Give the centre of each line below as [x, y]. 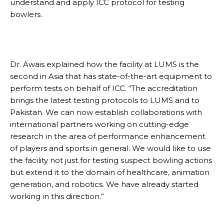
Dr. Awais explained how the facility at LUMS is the [104, 64]
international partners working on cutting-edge [99, 124]
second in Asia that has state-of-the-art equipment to [111, 76]
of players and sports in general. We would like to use [110, 148]
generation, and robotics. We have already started [104, 184]
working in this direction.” [57, 196]
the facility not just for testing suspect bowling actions [111, 160]
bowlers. [26, 14]
